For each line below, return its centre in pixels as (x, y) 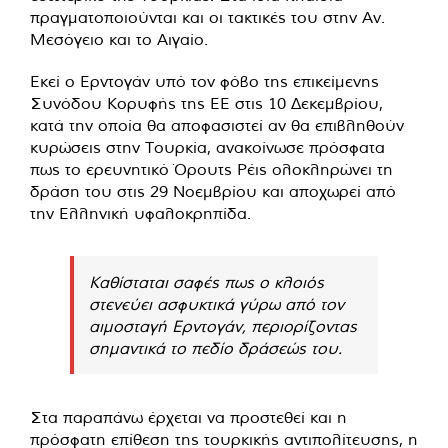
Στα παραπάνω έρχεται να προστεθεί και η (188, 416)
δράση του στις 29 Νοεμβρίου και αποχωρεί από (213, 190)
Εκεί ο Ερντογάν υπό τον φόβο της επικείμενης (204, 80)
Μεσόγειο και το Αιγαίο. (119, 38)
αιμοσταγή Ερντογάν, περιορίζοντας (223, 325)
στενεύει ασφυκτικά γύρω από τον (216, 303)
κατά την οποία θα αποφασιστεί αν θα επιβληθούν (217, 124)
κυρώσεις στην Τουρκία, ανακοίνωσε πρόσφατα (207, 146)
